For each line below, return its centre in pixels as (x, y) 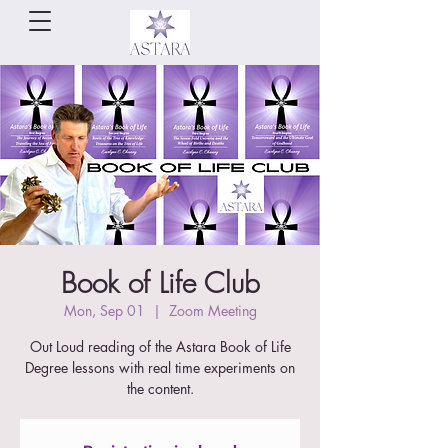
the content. (160, 388)
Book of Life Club (160, 282)
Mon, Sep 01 (104, 310)
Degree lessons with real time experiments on (160, 367)
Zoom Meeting (212, 310)
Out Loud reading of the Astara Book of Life (160, 346)
